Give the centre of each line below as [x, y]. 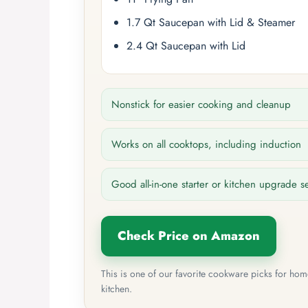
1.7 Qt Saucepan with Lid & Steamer [211, 22]
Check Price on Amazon [189, 235]
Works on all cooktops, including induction [206, 144]
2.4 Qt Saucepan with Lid [186, 45]
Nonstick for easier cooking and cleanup [201, 104]
